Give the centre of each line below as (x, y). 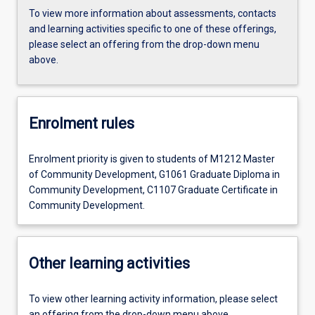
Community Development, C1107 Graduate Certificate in (153, 189)
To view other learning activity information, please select (153, 299)
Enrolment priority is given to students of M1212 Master (152, 159)
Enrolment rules (82, 124)
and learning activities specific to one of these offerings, (153, 28)
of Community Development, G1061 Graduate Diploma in (154, 174)
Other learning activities (109, 264)
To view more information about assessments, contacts (153, 13)
